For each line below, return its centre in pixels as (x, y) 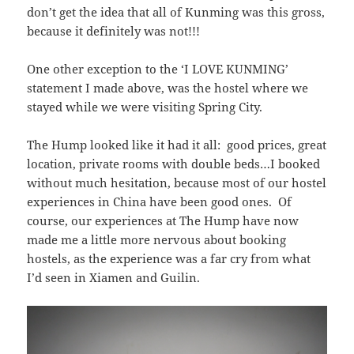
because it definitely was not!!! (114, 30)
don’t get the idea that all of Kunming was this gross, (176, 11)
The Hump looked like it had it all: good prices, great (177, 144)
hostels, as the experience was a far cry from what (169, 258)
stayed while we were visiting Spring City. (145, 106)
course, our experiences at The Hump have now (163, 220)
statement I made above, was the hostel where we (168, 87)
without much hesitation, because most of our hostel (177, 182)
